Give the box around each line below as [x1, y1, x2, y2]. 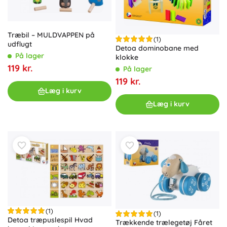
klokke [116, 52, 138, 62]
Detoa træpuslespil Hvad [8, 215, 93, 224]
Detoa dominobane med [116, 43, 199, 53]
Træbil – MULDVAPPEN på [8, 30, 95, 40]
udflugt [8, 39, 32, 49]
